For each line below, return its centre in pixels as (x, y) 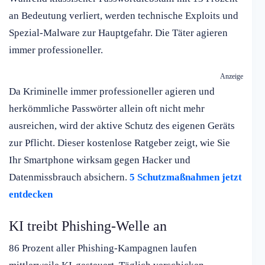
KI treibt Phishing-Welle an (88, 226)
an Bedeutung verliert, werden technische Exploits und (124, 16)
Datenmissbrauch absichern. (69, 177)
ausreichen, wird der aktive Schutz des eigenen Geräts (122, 126)
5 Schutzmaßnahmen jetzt (186, 177)
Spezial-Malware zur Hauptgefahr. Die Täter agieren (118, 33)
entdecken (31, 195)
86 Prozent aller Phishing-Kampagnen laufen (103, 248)
